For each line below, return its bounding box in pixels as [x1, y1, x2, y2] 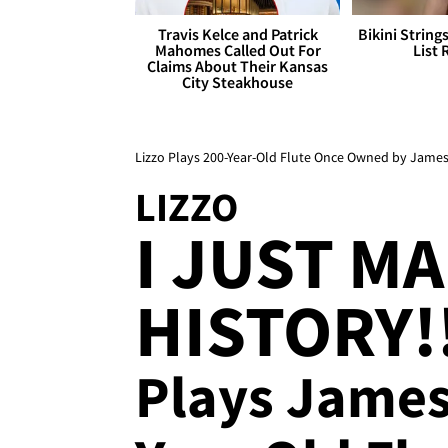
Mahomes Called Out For [154, 40, 321, 61]
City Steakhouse [182, 72, 294, 93]
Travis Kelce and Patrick [157, 24, 318, 45]
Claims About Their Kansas [147, 56, 329, 77]
